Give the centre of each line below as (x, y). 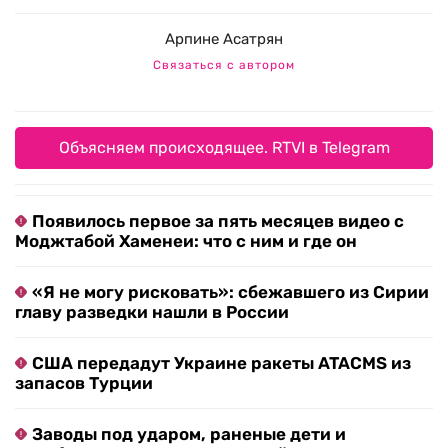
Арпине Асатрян (224, 39)
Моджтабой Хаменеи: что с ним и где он (186, 241)
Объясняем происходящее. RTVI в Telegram (224, 148)
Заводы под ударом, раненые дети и (189, 434)
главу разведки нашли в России (152, 312)
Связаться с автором (224, 65)
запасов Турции (84, 383)
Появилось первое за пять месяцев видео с (218, 221)
